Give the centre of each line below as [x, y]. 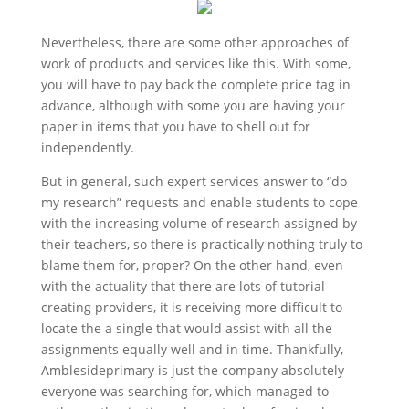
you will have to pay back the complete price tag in [195, 84]
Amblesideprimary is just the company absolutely [192, 370]
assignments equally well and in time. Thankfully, [192, 349]
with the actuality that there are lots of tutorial [183, 286]
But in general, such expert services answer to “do [194, 181]
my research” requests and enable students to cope [199, 202]
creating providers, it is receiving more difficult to [191, 307]
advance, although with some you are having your [193, 105]
